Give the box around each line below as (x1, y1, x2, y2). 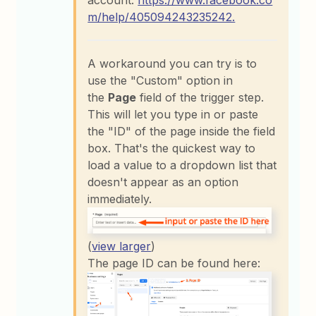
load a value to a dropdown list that (87, 158, 277, 173)
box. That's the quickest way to (87, 141, 256, 156)
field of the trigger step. (136, 90, 265, 105)
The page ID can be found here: (87, 255, 261, 270)
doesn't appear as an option (87, 175, 239, 190)
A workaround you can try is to (87, 56, 257, 71)
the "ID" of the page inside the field (87, 124, 276, 139)
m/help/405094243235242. (87, 10, 236, 25)
